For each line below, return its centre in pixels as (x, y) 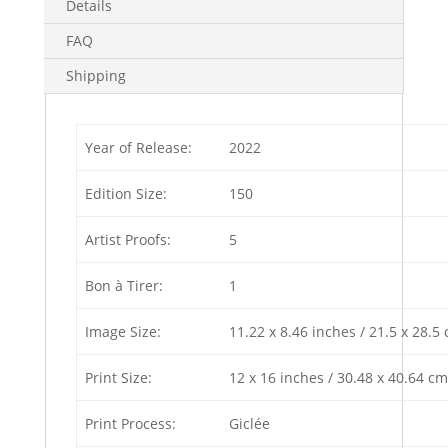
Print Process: (130, 423)
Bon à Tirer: (124, 285)
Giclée (249, 423)
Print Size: (118, 377)
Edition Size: (126, 193)
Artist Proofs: (128, 239)
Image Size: (123, 331)
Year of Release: (138, 147)
